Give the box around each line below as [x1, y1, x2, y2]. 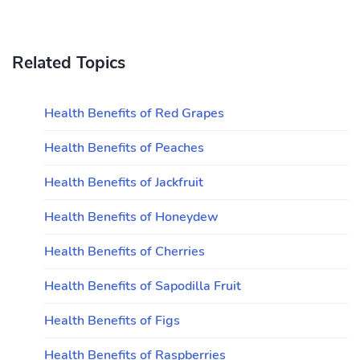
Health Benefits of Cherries [44, 243, 205, 260]
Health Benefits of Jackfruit [44, 174, 203, 191]
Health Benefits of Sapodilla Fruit [44, 277, 241, 295]
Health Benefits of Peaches [44, 139, 204, 157]
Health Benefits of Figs [44, 312, 180, 329]
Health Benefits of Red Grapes [44, 104, 224, 122]
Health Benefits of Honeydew [44, 208, 219, 226]
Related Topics [12, 51, 125, 74]
